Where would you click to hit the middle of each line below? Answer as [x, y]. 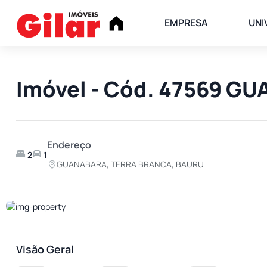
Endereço [69, 145]
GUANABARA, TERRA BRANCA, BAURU [130, 164]
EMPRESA [186, 23]
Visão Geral [45, 249]
